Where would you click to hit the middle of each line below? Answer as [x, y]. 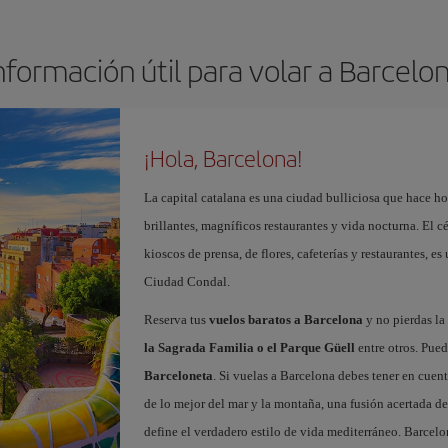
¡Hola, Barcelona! [223, 158]
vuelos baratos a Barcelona [285, 319]
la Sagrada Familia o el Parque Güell [249, 347]
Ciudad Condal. [186, 281]
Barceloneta [178, 375]
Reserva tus [176, 319]
